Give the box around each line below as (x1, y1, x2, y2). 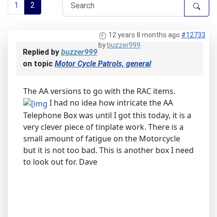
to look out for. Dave (23, 156, 97, 168)
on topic (23, 59, 55, 69)
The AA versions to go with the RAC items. (23, 86, 175, 97)
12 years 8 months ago (108, 31, 180, 39)
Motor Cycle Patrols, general (55, 59, 151, 69)
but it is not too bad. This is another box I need (23, 145, 194, 156)
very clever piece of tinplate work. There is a (23, 122, 184, 133)
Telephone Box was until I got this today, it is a (23, 110, 191, 121)
